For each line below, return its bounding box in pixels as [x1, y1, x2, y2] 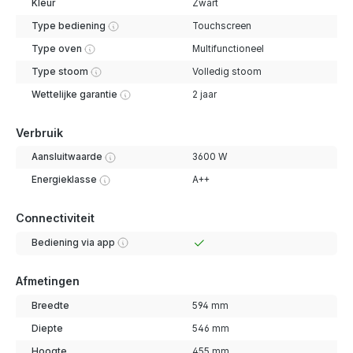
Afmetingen [16, 274, 80, 288]
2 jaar [191, 89, 217, 100]
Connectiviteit [16, 211, 95, 225]
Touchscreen [191, 20, 251, 32]
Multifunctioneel [191, 43, 264, 54]
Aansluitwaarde [31, 151, 102, 163]
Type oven [31, 43, 82, 54]
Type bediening [31, 20, 106, 32]
